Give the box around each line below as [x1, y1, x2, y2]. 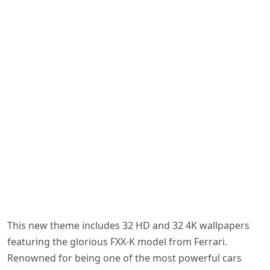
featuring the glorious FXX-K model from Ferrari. [7, 235, 227, 249]
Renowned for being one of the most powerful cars [7, 251, 242, 265]
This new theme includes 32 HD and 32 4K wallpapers [7, 219, 250, 233]
